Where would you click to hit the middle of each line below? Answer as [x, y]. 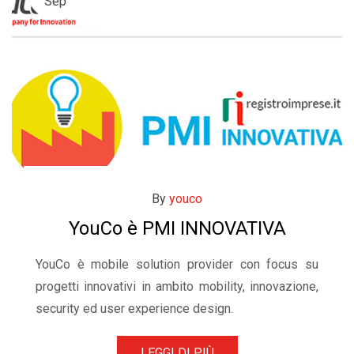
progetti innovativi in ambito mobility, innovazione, [177, 286]
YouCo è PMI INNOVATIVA [177, 228]
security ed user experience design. [134, 309]
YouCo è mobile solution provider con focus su [177, 264]
